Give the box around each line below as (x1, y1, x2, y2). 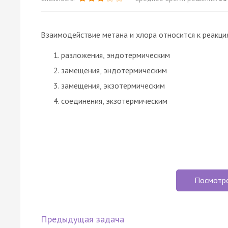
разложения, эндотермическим (61, 49, 170, 60)
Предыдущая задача (41, 213, 124, 225)
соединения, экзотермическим (61, 95, 167, 106)
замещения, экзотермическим (61, 80, 165, 91)
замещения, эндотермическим (61, 65, 167, 75)
